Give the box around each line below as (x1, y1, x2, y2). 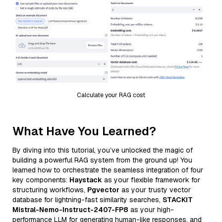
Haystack (69, 175, 102, 184)
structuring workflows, (12, 185, 87, 194)
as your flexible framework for (102, 175, 200, 184)
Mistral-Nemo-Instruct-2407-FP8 (12, 205, 128, 214)
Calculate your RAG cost (77, 91, 145, 99)
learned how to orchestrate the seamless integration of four (12, 165, 203, 174)
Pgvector (87, 185, 119, 194)
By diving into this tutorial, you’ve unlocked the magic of (12, 145, 193, 155)
